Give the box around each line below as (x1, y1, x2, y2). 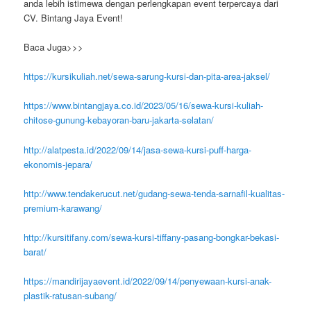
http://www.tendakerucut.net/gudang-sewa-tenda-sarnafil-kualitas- (24, 186, 285, 200)
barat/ (24, 244, 47, 258)
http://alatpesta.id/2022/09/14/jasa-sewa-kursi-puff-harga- (24, 142, 252, 156)
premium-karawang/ (24, 201, 103, 215)
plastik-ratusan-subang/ (24, 288, 117, 302)
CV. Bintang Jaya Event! (24, 11, 124, 25)
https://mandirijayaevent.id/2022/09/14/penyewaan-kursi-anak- (24, 274, 272, 287)
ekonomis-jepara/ (24, 157, 93, 171)
